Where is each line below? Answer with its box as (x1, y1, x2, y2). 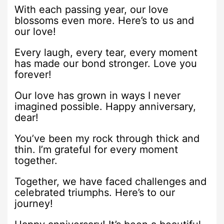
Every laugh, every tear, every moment (14, 46, 198, 58)
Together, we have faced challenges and (14, 175, 207, 187)
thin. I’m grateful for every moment (14, 143, 178, 155)
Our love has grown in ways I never (14, 89, 181, 101)
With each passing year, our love (14, 3, 169, 15)
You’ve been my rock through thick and (14, 132, 200, 144)
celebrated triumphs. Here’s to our (14, 186, 175, 198)
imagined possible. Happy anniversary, (14, 100, 196, 112)
